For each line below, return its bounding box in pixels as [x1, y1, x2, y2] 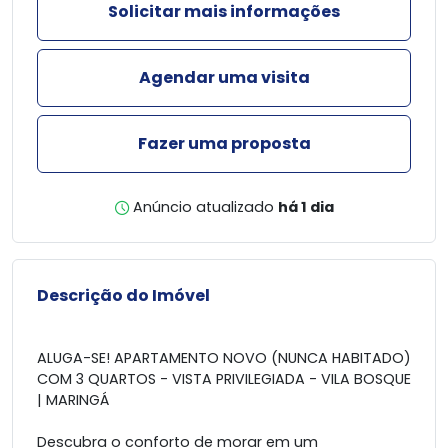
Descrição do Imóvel [37, 284, 210, 307]
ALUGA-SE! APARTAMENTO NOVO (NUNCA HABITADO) [37, 348, 411, 368]
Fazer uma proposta [137, 132, 311, 155]
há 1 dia [277, 197, 334, 217]
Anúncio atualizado [132, 197, 274, 217]
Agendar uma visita [138, 66, 310, 89]
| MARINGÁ [37, 390, 109, 410]
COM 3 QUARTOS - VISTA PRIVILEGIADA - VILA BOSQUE [37, 369, 411, 389]
